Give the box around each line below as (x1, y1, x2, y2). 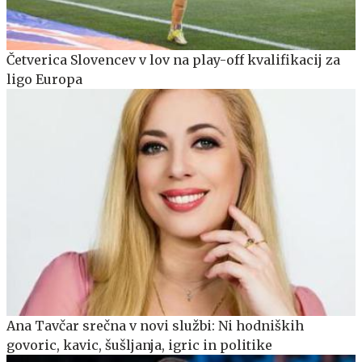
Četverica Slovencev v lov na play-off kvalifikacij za (6, 52, 340, 69)
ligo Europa (6, 71, 82, 88)
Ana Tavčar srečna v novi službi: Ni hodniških (6, 317, 304, 334)
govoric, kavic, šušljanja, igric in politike (6, 336, 272, 353)
